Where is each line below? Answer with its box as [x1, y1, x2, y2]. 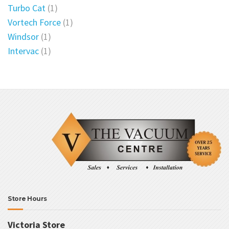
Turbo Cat [8, 2, 45, 14]
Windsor [8, 30, 39, 42]
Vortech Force [8, 16, 61, 28]
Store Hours [8, 195, 47, 203]
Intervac [8, 44, 39, 57]
